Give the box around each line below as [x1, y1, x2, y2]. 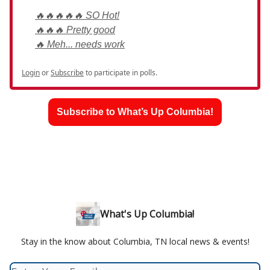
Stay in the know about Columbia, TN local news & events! [20, 236, 250, 248]
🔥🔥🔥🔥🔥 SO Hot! [35, 10, 119, 21]
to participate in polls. [84, 67, 157, 78]
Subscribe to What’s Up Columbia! [57, 107, 213, 118]
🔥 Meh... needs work [35, 39, 125, 50]
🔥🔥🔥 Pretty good [35, 25, 115, 36]
